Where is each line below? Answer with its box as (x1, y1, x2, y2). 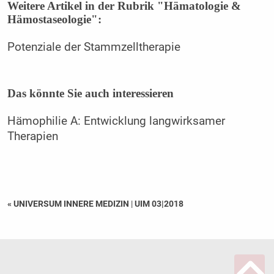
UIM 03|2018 (134, 199, 183, 209)
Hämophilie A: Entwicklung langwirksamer (7, 114, 225, 128)
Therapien (7, 130, 58, 143)
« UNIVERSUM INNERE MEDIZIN (7, 199, 131, 209)
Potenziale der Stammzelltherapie (7, 40, 180, 54)
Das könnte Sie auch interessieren (7, 87, 174, 100)
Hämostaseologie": (7, 13, 102, 26)
